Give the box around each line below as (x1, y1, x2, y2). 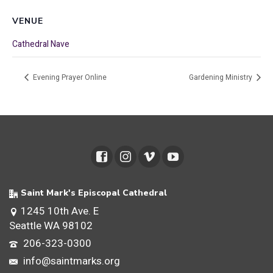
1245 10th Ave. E (21, 204, 99, 219)
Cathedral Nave (12, 38, 69, 51)
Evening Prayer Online (31, 71, 107, 83)
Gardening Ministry (189, 71, 254, 83)
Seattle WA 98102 (9, 218, 93, 234)
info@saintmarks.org (21, 253, 120, 269)
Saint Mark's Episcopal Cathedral (21, 187, 167, 199)
